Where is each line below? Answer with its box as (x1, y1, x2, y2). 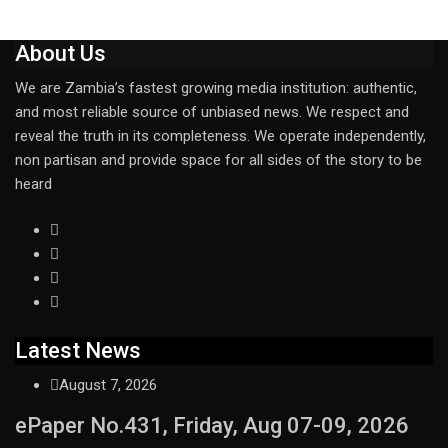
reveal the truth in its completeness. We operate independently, (15, 126, 426, 145)
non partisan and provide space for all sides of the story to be (15, 150, 422, 169)
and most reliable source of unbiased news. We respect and (15, 102, 409, 121)
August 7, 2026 (59, 375, 157, 394)
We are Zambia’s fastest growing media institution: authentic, (15, 78, 417, 97)
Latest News (15, 337, 141, 363)
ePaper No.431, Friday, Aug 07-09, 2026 (15, 412, 409, 438)
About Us (15, 40, 106, 66)
